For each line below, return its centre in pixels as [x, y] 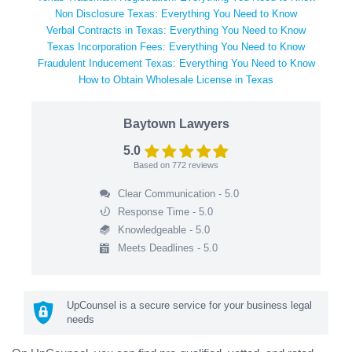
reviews [202, 165]
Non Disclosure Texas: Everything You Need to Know [176, 13]
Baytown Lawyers [176, 123]
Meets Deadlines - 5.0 [167, 247]
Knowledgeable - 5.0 [163, 229]
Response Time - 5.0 [165, 211]
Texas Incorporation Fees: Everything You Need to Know [176, 46]
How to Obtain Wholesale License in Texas [176, 79]
